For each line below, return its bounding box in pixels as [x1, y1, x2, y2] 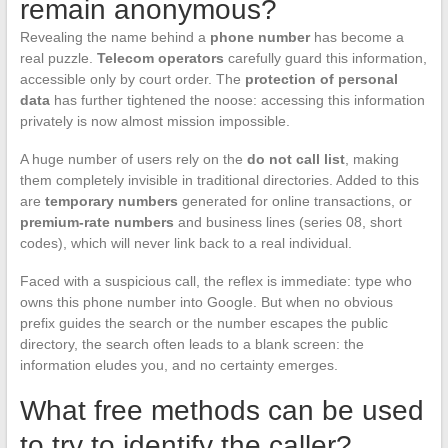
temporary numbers [44, 192, 178, 209]
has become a [309, 28, 404, 45]
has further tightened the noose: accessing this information [49, 91, 425, 108]
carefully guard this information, [223, 49, 427, 66]
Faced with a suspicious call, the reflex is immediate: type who [19, 272, 412, 289]
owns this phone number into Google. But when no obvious [19, 293, 393, 310]
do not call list [246, 150, 345, 167]
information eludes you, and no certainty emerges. [19, 356, 338, 373]
